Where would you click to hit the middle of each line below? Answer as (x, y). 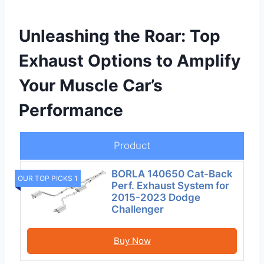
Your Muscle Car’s (91, 86)
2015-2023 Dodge (156, 198)
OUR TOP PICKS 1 (48, 178)
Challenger (138, 209)
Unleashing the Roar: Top (120, 36)
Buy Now (132, 241)
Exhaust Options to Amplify (130, 61)
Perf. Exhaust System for (171, 186)
